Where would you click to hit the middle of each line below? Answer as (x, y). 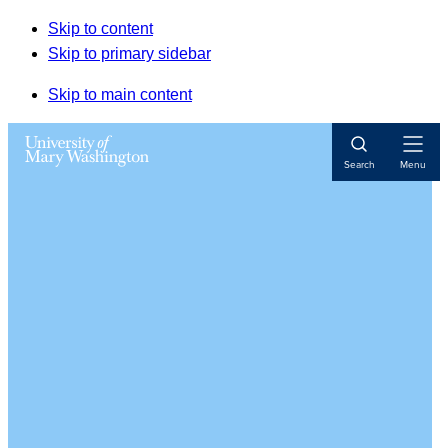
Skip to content (100, 28)
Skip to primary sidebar (129, 53)
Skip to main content (120, 94)
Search (359, 164)
